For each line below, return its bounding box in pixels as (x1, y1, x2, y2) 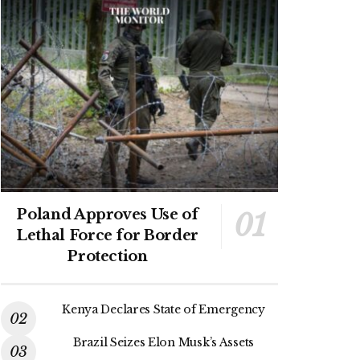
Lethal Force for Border (16, 226, 198, 244)
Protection (67, 247, 148, 265)
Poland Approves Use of (16, 205, 198, 223)
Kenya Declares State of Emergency (62, 301, 265, 317)
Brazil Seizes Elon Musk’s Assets (72, 334, 255, 350)
